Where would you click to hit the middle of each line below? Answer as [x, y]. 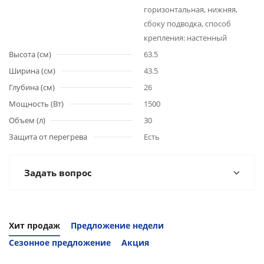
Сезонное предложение [60, 242]
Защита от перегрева [48, 137]
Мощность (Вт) [36, 104]
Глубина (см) [32, 87]
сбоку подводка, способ [187, 24]
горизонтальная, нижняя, [191, 9]
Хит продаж [34, 225]
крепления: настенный [185, 38]
